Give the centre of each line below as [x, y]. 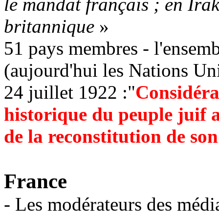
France [35, 181]
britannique [52, 26]
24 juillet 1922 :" [70, 92]
